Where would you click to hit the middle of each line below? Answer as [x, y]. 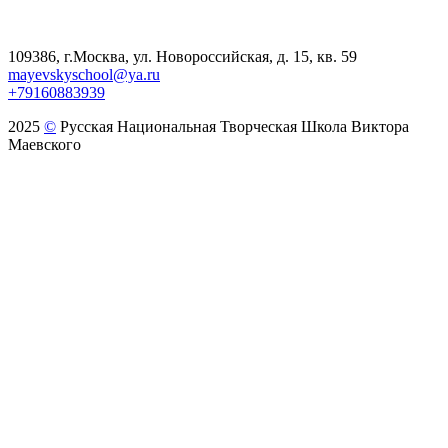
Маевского [44, 144]
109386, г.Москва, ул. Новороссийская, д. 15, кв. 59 [182, 56]
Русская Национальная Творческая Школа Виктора [232, 126]
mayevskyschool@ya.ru [84, 74]
